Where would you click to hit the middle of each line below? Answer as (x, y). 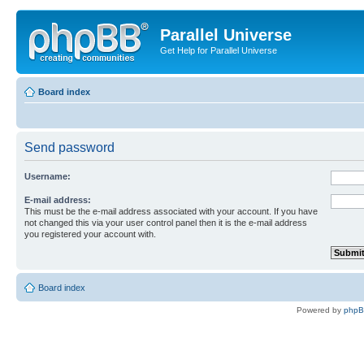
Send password (69, 147)
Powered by (320, 310)
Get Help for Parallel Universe (219, 50)
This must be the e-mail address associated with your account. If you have (171, 211)
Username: (48, 176)
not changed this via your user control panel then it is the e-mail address (166, 222)
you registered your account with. (90, 234)
